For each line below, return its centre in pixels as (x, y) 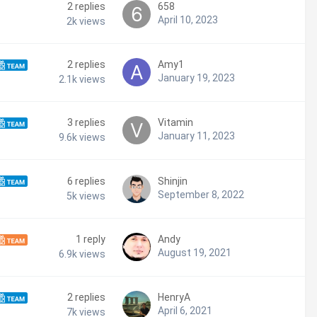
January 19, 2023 (196, 78)
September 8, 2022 (201, 195)
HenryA (174, 298)
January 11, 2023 (196, 136)
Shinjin (173, 181)
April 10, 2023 (188, 20)
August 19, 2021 (195, 253)
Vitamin (175, 123)
